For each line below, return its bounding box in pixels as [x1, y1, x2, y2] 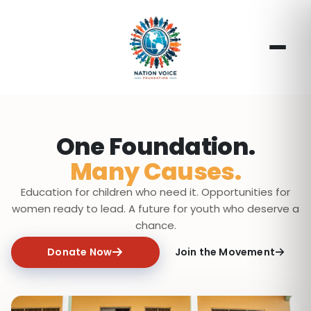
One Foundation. [56, 129, 255, 163]
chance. [135, 217, 176, 233]
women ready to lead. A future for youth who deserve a [12, 201, 299, 216]
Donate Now [47, 244, 112, 259]
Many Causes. [70, 154, 241, 188]
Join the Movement [174, 244, 275, 259]
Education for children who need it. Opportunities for [21, 184, 290, 199]
